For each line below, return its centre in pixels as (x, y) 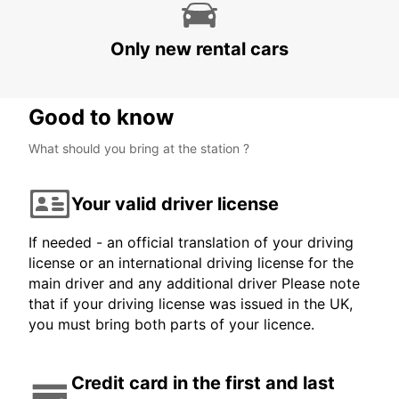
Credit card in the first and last (203, 383)
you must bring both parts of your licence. (171, 325)
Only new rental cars (199, 49)
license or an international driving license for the (191, 263)
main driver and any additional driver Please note (194, 284)
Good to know (101, 118)
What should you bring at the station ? (139, 149)
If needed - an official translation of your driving (191, 243)
